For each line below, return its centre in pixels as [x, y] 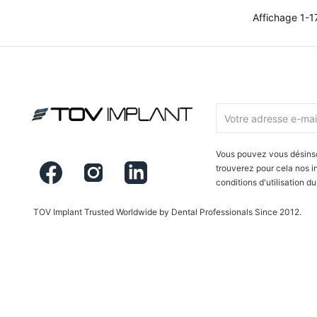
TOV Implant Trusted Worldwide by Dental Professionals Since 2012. [167, 212]
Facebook [91, 160]
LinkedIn [173, 160]
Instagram [133, 160]
